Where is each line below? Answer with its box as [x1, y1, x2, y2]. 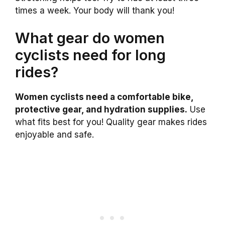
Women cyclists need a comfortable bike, [15, 92, 193, 102]
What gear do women [15, 29, 165, 47]
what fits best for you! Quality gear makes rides [15, 117, 207, 128]
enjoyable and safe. [15, 130, 94, 140]
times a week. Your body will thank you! [15, 5, 174, 16]
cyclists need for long [15, 46, 166, 64]
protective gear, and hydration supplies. [15, 104, 187, 115]
